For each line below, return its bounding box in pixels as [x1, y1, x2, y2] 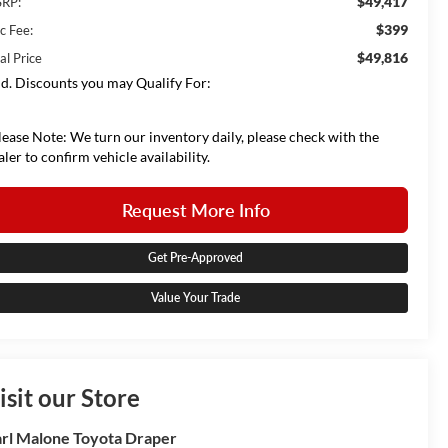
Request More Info [121, 198, 270, 221]
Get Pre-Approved [148, 249, 243, 265]
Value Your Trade [151, 289, 240, 305]
